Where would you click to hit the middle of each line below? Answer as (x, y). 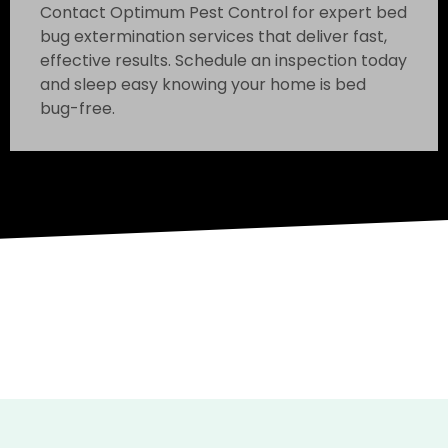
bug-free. (77, 108)
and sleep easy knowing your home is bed (203, 84)
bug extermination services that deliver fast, (213, 36)
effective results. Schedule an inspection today (223, 60)
